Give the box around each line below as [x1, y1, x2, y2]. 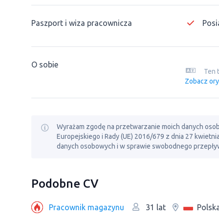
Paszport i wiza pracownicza [31, 19, 132, 27]
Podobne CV [31, 177, 98, 190]
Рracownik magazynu [49, 202, 124, 212]
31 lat [144, 203, 166, 212]
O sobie [31, 60, 58, 69]
